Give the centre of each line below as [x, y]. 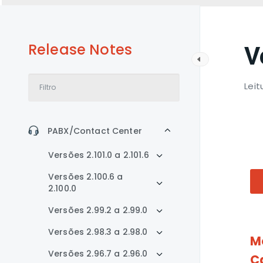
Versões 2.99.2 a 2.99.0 [98, 210]
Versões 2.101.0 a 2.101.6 [99, 155]
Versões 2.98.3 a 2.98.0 [98, 232]
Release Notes [80, 50]
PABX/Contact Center [95, 131]
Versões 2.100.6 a [86, 177]
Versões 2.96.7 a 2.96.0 [98, 254]
